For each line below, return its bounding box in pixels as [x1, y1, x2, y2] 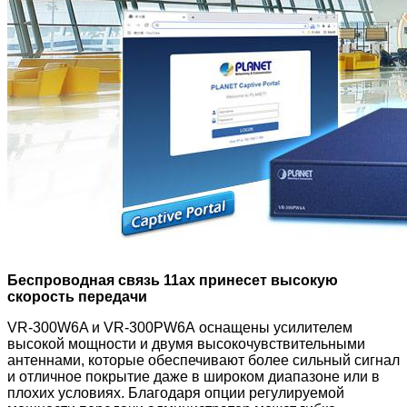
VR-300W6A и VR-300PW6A [7, 319, 195, 335]
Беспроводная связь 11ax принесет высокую [7, 272, 338, 288]
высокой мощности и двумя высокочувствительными [7, 335, 365, 352]
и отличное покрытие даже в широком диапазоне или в [7, 368, 380, 384]
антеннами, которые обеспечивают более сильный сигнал [7, 352, 400, 368]
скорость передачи [7, 288, 147, 304]
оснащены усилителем [195, 319, 352, 335]
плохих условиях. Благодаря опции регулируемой [7, 384, 344, 401]
